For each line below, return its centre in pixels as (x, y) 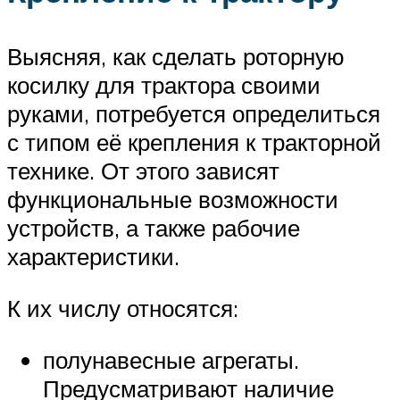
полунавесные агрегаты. (171, 359)
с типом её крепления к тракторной (194, 142)
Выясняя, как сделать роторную (176, 57)
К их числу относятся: (123, 308)
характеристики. (93, 257)
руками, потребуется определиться (194, 114)
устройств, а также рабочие (154, 228)
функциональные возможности (173, 200)
